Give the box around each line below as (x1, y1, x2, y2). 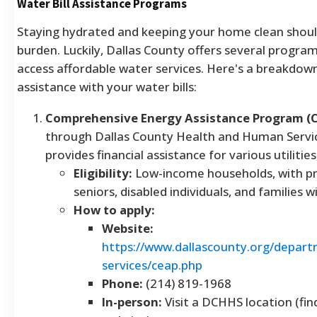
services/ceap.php (102, 256, 202, 273)
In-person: (102, 293, 162, 310)
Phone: (102, 275, 143, 292)
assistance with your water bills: (17, 78, 197, 95)
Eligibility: (74, 164, 132, 181)
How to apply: (74, 201, 155, 218)
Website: (102, 219, 154, 236)
